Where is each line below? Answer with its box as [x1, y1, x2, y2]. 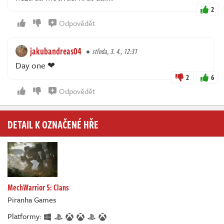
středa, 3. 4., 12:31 [92, 45, 137, 56]
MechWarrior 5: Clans [7, 181, 69, 193]
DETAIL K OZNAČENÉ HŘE [7, 115, 98, 132]
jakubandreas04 [30, 44, 81, 57]
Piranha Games [7, 193, 56, 205]
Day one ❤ [15, 58, 55, 71]
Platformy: [7, 210, 43, 221]
